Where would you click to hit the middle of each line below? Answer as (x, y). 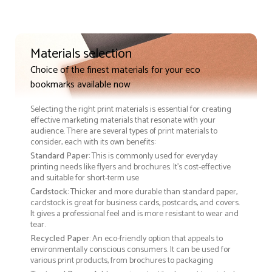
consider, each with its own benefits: (93, 143)
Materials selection (81, 54)
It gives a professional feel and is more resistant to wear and (134, 214)
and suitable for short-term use (85, 178)
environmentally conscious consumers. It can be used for (131, 250)
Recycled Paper (60, 239)
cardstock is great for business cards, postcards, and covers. (135, 203)
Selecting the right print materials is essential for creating (131, 110)
